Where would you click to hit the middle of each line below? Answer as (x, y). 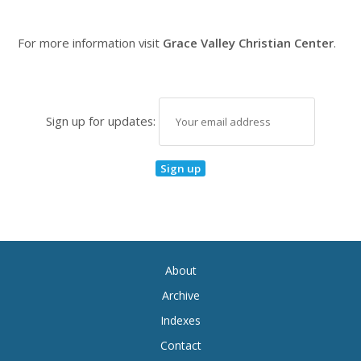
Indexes (180, 321)
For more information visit (91, 42)
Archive (180, 296)
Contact (180, 346)
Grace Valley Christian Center (249, 42)
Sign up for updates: (102, 120)
